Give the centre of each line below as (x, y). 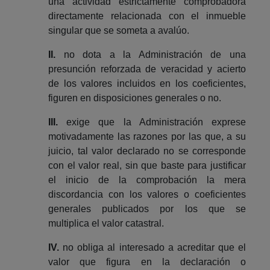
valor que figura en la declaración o (147, 262)
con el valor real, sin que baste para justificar (147, 165)
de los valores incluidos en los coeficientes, (147, 83)
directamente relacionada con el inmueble (147, 16)
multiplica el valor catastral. (106, 223)
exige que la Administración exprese (156, 122)
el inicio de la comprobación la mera (147, 180)
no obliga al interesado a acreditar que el (152, 247)
